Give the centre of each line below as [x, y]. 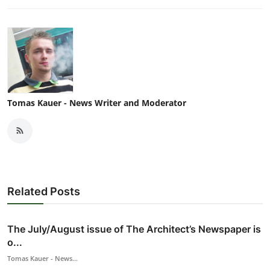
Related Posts [44, 191]
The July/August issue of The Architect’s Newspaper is [134, 229]
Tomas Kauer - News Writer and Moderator [97, 102]
